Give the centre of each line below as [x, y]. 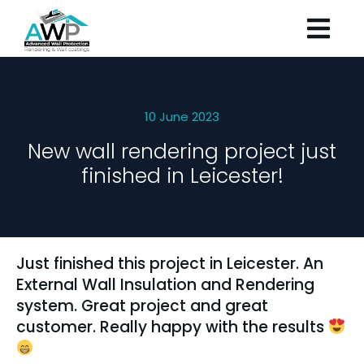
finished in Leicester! [182, 176]
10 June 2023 [182, 117]
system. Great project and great [142, 306]
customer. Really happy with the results [172, 327]
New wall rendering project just [182, 152]
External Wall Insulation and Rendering [165, 285]
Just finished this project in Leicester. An [170, 264]
